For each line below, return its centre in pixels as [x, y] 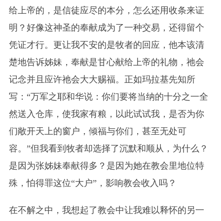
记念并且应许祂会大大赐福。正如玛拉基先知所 [102, 79]
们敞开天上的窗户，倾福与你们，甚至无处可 [97, 131]
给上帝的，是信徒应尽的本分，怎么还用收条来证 [106, 10]
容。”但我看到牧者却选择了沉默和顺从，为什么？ [108, 148]
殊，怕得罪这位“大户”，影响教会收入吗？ [92, 183]
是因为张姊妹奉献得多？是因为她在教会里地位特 [106, 166]
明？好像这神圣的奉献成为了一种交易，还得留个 [106, 27]
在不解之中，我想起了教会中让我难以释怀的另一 [106, 210]
